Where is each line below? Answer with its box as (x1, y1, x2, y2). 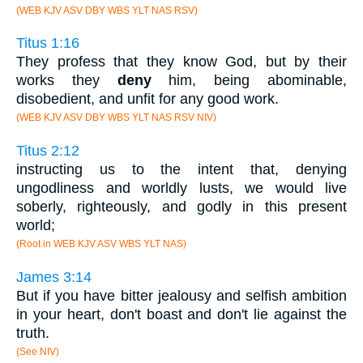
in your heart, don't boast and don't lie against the (16, 305, 347, 322)
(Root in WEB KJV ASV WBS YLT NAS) (16, 238, 186, 250)
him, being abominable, (151, 72, 348, 89)
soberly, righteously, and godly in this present (16, 199, 347, 216)
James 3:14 (16, 268, 92, 285)
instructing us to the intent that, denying (16, 161, 347, 178)
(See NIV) (16, 345, 59, 357)
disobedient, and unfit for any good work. (16, 91, 279, 108)
